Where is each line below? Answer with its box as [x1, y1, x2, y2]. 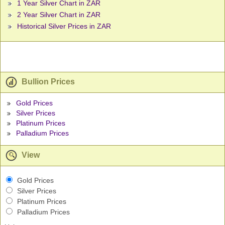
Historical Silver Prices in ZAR [17, 22, 111, 31]
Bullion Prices [20, 77, 75, 86]
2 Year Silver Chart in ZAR [17, 11, 100, 19]
